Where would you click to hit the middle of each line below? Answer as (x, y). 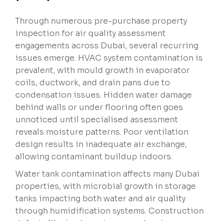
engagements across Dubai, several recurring (107, 46)
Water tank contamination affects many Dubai (108, 174)
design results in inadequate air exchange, (101, 145)
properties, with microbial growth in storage (106, 186)
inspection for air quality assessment (91, 34)
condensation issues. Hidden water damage (104, 95)
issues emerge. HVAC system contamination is (109, 58)
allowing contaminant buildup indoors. (94, 157)
